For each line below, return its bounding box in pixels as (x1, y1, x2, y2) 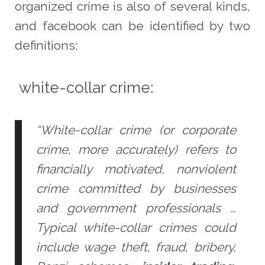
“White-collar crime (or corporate (35, 122, 237, 138)
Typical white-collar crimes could (35, 220, 237, 235)
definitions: (14, 37, 77, 53)
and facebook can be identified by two (14, 18, 251, 33)
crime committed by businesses (35, 181, 237, 196)
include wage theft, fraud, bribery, (35, 240, 237, 255)
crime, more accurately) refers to (35, 142, 237, 157)
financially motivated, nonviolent (35, 161, 237, 177)
